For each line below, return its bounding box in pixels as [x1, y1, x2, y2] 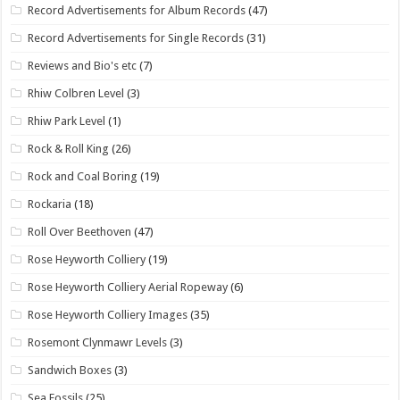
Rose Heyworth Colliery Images [28, 308, 188, 322]
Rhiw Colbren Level [28, 87, 125, 101]
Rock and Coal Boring [28, 170, 138, 184]
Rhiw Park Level [28, 114, 106, 129]
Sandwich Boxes [28, 363, 112, 378]
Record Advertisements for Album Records [28, 4, 246, 18]
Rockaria [28, 197, 72, 212]
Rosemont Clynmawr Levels [28, 336, 168, 350]
